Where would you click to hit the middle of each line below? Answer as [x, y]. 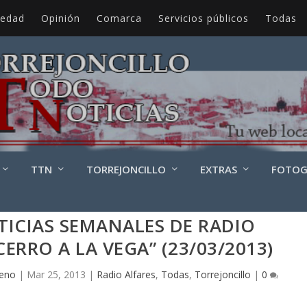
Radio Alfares [126, 274]
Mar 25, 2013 [57, 274]
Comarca [119, 18]
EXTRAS [218, 169]
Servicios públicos [203, 18]
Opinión [60, 18]
